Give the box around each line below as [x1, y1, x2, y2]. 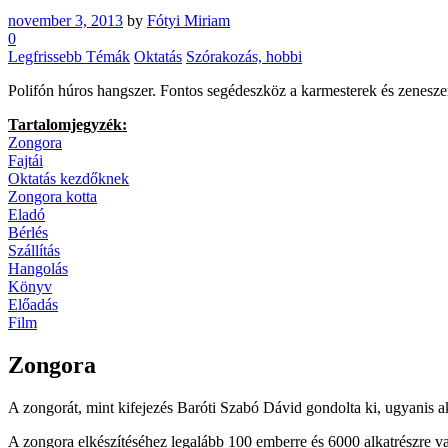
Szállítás [8, 241, 60, 259]
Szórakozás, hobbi [186, 47, 302, 65]
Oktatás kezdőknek [8, 169, 129, 187]
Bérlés [8, 223, 48, 241]
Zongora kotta [8, 187, 97, 205]
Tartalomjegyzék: [8, 115, 127, 133]
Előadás [8, 295, 58, 313]
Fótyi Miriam [147, 11, 230, 29]
